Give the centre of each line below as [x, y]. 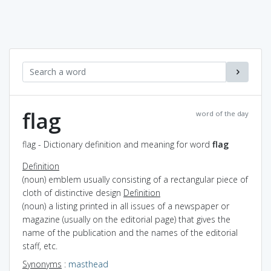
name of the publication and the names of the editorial [130, 232]
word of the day [222, 113]
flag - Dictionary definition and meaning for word [117, 144]
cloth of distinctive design [73, 192]
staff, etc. [40, 246]
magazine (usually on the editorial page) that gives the [126, 219]
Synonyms [42, 264]
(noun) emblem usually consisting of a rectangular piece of [135, 179]
